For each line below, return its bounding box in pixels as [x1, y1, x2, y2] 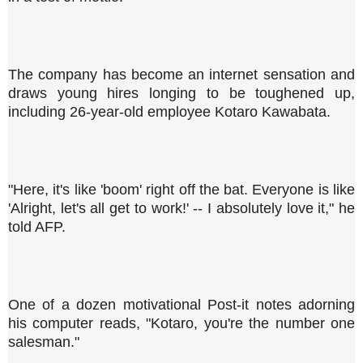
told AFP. [8, 218, 66, 235]
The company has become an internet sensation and [8, 66, 355, 83]
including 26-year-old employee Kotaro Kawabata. [8, 103, 331, 120]
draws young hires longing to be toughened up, [8, 84, 355, 101]
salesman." [8, 333, 79, 350]
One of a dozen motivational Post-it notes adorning [8, 296, 355, 313]
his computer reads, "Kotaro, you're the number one [8, 314, 355, 331]
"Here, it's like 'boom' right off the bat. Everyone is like [8, 181, 355, 198]
